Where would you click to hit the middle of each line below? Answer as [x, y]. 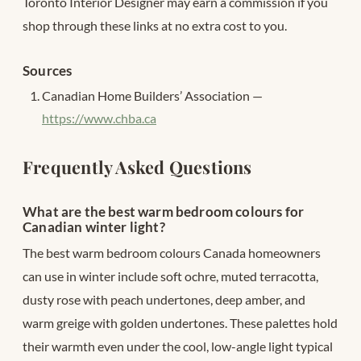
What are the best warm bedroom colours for [164, 211]
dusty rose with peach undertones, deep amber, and [164, 299]
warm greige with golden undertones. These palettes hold [180, 322]
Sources [48, 70]
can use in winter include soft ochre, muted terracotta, [170, 276]
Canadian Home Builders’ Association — [152, 95]
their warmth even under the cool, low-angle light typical [178, 346]
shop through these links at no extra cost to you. [155, 25]
